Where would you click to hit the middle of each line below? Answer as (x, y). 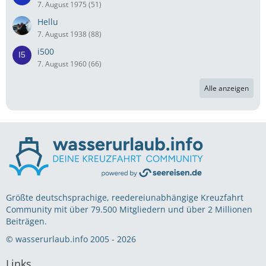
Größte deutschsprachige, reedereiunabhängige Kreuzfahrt (125, 197)
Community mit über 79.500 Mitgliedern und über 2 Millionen (129, 209)
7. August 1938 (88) (69, 34)
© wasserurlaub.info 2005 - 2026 (71, 239)
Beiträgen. (26, 221)
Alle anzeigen (227, 88)
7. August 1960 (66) (69, 64)
